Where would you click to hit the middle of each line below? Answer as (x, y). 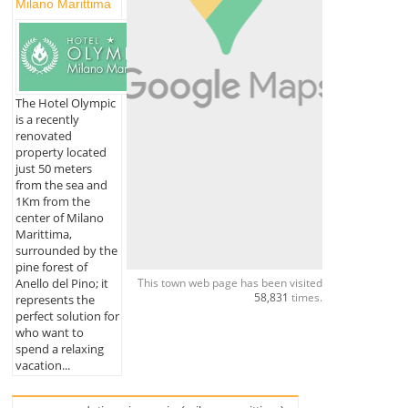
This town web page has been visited (229, 283)
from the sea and (61, 185)
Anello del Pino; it (61, 284)
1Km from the (52, 202)
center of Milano (59, 218)
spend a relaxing (59, 349)
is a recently (47, 120)
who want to (49, 333)
